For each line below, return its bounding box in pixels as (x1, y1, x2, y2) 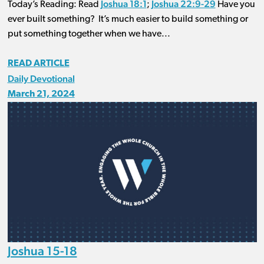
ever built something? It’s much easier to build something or (7, 14, 248, 24)
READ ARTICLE (7, 58, 70, 68)
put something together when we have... (7, 29, 170, 39)
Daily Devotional (7, 72, 75, 84)
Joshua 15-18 (7, 243, 77, 258)
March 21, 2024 (7, 89, 75, 99)
